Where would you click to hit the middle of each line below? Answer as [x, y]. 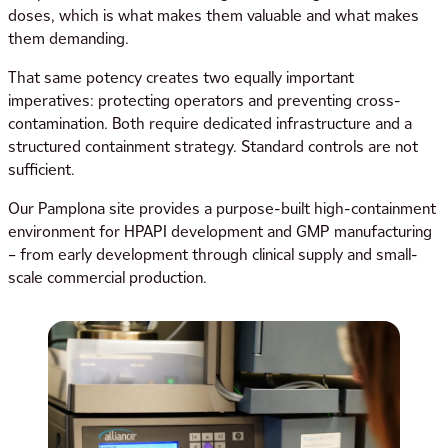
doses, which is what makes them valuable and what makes [213, 16]
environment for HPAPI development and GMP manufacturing [220, 232]
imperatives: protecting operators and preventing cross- [204, 101]
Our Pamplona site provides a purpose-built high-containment [222, 209]
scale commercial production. [107, 278]
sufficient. [41, 170]
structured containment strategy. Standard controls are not [213, 147]
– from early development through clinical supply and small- [213, 255]
